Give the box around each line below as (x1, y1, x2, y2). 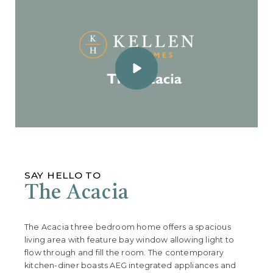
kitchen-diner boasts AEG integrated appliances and (24, 261, 236, 271)
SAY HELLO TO (24, 169, 101, 182)
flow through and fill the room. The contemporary (24, 248, 224, 258)
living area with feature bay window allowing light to (24, 235, 235, 245)
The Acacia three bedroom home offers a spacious (24, 222, 231, 232)
